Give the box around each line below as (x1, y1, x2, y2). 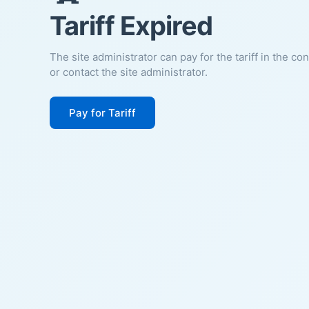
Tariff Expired (50, 9, 212, 41)
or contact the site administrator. (50, 65, 208, 79)
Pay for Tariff (69, 106, 136, 119)
